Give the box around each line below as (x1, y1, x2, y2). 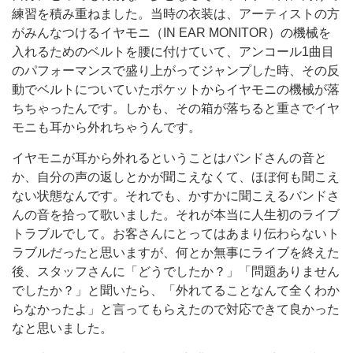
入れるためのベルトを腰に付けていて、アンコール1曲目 (12, 45, 334, 58)
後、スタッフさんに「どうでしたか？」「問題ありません (12, 265, 340, 278)
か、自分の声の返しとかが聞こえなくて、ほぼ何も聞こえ (12, 170, 340, 184)
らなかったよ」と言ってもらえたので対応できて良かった (12, 303, 340, 316)
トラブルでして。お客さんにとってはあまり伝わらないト (12, 227, 340, 240)
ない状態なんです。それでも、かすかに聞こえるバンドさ (12, 189, 340, 203)
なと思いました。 (12, 321, 113, 335)
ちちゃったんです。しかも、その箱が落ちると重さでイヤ (12, 102, 340, 115)
